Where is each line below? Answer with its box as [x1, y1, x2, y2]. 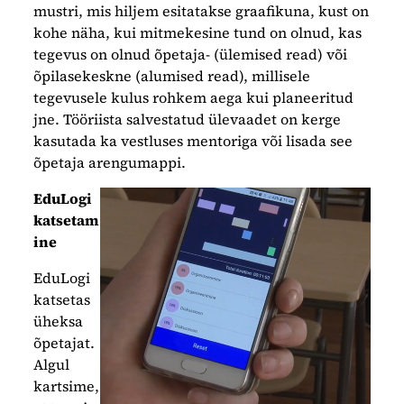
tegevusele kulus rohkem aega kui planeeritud [33, 87, 354, 107]
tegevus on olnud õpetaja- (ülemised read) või [33, 43, 348, 64]
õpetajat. [33, 332, 96, 353]
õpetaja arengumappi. [33, 151, 187, 172]
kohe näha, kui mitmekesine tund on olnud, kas [33, 22, 363, 42]
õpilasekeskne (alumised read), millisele [33, 65, 311, 86]
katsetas [33, 289, 91, 309]
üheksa [33, 310, 84, 331]
